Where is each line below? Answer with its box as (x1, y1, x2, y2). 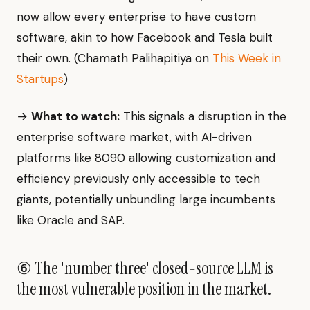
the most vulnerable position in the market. (17, 278, 271, 300)
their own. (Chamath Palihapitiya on (17, 51, 212, 66)
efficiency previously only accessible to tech (17, 171, 260, 187)
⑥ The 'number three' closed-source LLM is (17, 257, 273, 280)
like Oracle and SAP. (17, 212, 125, 228)
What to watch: (31, 109, 120, 125)
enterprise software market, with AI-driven (17, 129, 252, 145)
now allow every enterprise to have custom (17, 9, 256, 25)
